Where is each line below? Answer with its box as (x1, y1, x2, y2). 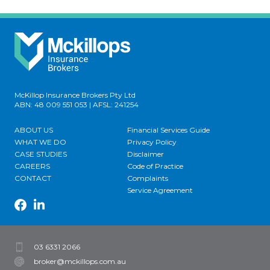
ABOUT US (14, 125, 53, 135)
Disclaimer (127, 149, 164, 159)
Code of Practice (127, 162, 183, 171)
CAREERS (14, 162, 50, 171)
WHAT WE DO (14, 137, 66, 147)
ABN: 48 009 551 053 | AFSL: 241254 (14, 100, 139, 110)
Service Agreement (127, 186, 193, 195)
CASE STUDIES (14, 149, 67, 159)
